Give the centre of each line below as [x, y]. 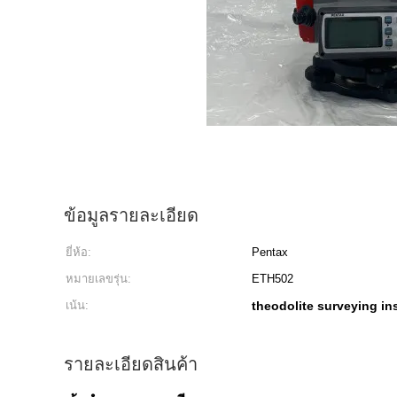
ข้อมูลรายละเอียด [131, 215]
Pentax [270, 252]
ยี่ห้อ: [78, 252]
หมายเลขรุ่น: [98, 279]
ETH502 [272, 279]
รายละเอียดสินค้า [131, 364]
